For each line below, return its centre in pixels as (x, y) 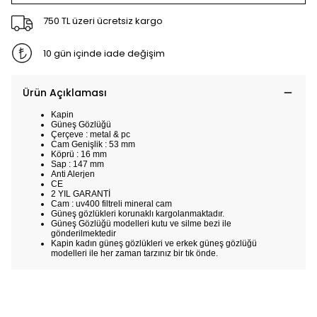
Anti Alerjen (73, 174)
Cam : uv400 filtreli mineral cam (111, 204)
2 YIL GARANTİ (81, 194)
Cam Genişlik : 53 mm (93, 144)
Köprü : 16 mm (79, 154)
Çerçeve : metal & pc (91, 134)
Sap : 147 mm (77, 164)
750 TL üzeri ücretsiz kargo (103, 21)
